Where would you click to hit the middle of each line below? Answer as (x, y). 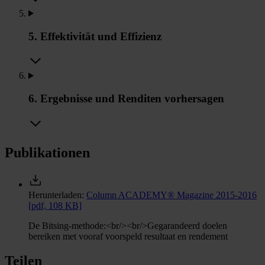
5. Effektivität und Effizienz (95, 36)
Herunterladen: (57, 195)
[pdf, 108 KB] (55, 205)
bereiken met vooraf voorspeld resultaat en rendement (128, 236)
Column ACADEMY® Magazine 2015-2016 (172, 195)
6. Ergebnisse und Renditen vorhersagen (126, 98)
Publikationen (47, 152)
